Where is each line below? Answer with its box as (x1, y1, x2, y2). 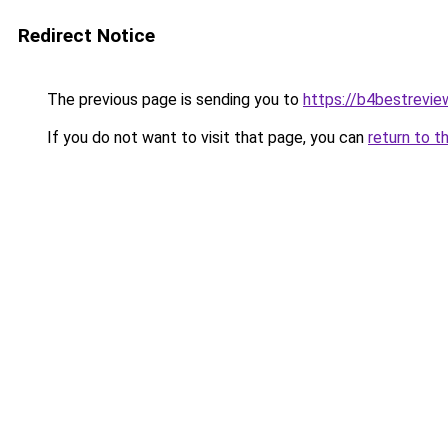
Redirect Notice (18, 24, 155, 47)
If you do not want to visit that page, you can (43, 128, 368, 147)
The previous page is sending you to (43, 90, 303, 109)
